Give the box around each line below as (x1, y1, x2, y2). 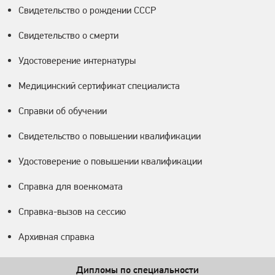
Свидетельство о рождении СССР (18, 4, 156, 17)
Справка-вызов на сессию (18, 206, 126, 218)
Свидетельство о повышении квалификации (18, 130, 201, 142)
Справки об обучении (18, 105, 107, 117)
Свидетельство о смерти (18, 29, 118, 42)
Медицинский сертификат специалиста (18, 80, 180, 92)
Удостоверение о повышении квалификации (18, 155, 202, 168)
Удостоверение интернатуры (18, 55, 136, 67)
